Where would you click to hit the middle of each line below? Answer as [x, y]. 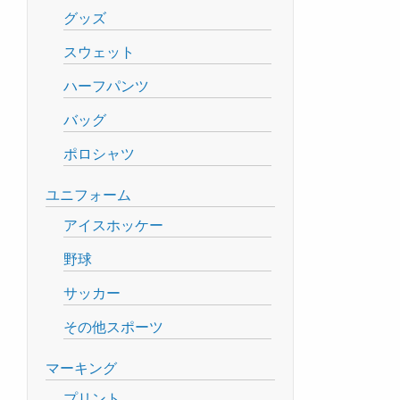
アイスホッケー [113, 225]
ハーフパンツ [106, 86]
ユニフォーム [88, 195]
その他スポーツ [113, 327]
